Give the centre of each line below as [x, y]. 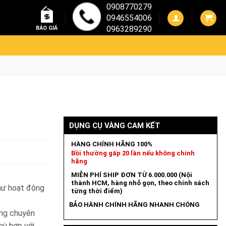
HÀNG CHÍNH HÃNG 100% [111, 144]
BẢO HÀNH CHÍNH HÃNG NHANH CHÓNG [134, 205]
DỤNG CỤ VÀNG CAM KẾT [115, 126]
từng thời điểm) [97, 191]
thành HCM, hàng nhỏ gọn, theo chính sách [140, 183]
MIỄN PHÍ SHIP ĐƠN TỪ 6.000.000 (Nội [131, 175]
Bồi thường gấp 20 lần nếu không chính [133, 153]
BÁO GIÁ [47, 28]
